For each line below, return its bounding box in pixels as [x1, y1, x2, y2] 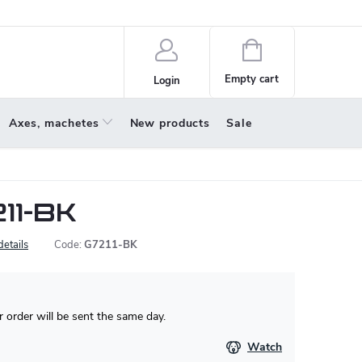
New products [129, 116, 210, 131]
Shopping [260, 41, 306, 56]
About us [55, 6, 96, 20]
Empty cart [225, 72, 280, 86]
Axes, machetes [9, 116, 99, 131]
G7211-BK [84, 238, 137, 252]
